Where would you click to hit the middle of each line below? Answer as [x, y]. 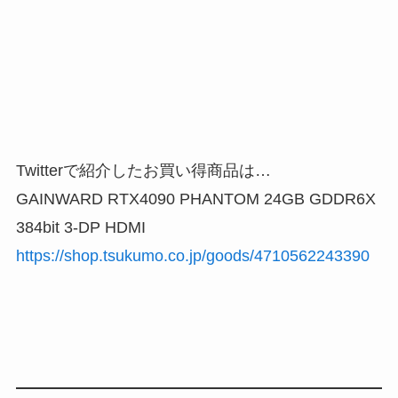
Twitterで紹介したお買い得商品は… [143, 170]
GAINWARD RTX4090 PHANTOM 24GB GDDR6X [195, 199]
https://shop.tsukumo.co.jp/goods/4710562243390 [192, 255]
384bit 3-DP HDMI [80, 227]
